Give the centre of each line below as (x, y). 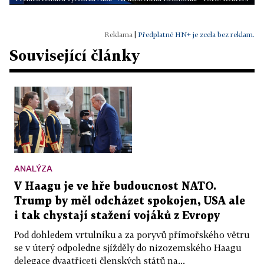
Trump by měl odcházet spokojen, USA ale (130, 201)
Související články (75, 55)
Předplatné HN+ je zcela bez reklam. (196, 35)
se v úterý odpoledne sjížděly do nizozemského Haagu (128, 247)
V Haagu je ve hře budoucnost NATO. (115, 186)
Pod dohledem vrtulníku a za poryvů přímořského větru (132, 234)
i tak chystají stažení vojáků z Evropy (117, 216)
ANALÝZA (33, 168)
